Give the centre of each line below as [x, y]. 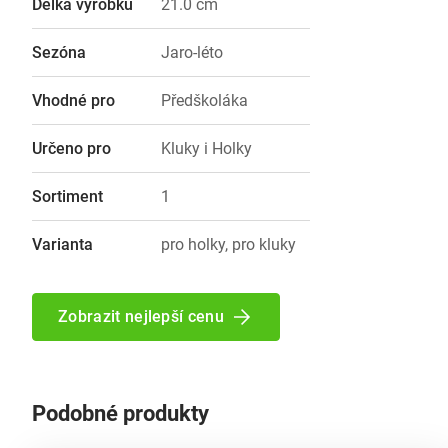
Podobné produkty [120, 414]
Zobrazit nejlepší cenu [141, 317]
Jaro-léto [192, 53]
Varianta [62, 245]
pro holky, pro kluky [228, 245]
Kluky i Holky [206, 149]
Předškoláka [204, 101]
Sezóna [59, 53]
